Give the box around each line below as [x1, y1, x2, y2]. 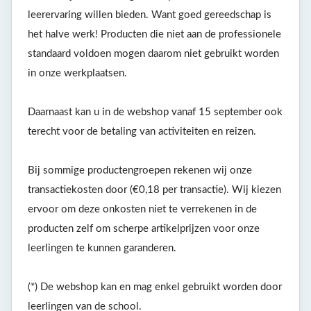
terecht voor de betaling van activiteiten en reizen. [28, 126, 256, 137]
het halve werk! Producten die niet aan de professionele [28, 29, 281, 40]
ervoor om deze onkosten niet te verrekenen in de [28, 204, 257, 215]
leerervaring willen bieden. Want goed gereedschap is [28, 10, 271, 20]
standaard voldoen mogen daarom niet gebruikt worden [28, 49, 279, 59]
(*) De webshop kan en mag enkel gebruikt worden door [28, 282, 282, 292]
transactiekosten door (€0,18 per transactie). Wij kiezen [28, 185, 281, 195]
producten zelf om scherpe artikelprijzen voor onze [28, 224, 260, 234]
